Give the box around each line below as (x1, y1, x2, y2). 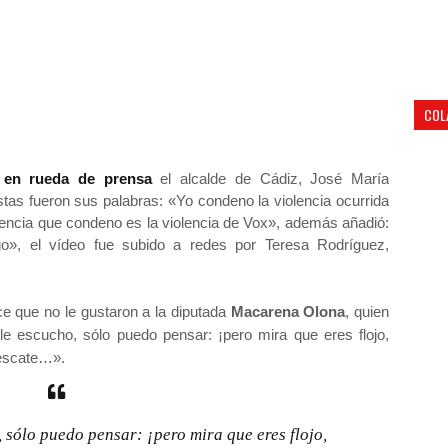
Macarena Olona (230, 302, 346, 320)
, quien (345, 302, 389, 320)
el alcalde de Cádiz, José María (151, 169, 390, 187)
